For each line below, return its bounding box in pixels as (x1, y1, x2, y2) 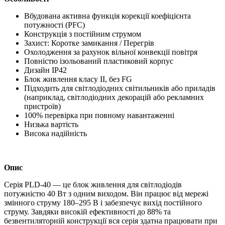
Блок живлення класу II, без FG (24, 74, 132, 83)
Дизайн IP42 (24, 65, 67, 74)
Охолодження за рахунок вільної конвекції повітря (24, 47, 197, 56)
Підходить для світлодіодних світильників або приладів (24, 83, 215, 92)
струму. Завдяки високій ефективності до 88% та (4, 207, 171, 216)
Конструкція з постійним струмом (24, 29, 141, 38)
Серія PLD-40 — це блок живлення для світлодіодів (4, 180, 182, 189)
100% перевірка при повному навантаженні (24, 110, 174, 120)
